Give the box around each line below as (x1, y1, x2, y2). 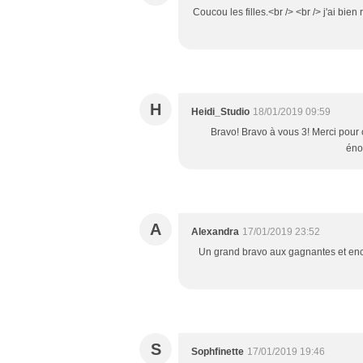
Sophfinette (191, 346, 244, 357)
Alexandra (191, 226, 239, 237)
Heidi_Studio (191, 106, 250, 117)
